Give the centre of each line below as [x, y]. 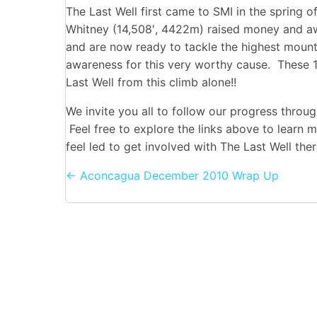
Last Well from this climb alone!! [151, 82]
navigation [135, 217]
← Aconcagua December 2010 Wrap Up [172, 175]
